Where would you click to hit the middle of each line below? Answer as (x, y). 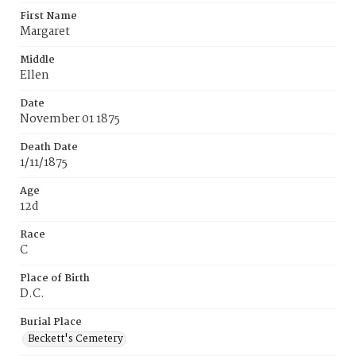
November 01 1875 (70, 119)
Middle (37, 60)
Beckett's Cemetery (75, 339)
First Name (48, 16)
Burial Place (51, 322)
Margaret (45, 32)
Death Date (49, 147)
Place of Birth (55, 279)
